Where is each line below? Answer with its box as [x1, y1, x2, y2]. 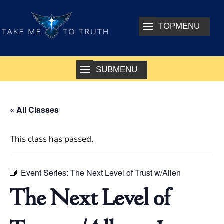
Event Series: [21, 167, 70, 179]
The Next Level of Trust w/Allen [70, 167, 181, 179]
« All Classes [10, 104, 59, 116]
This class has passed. [10, 133, 93, 145]
